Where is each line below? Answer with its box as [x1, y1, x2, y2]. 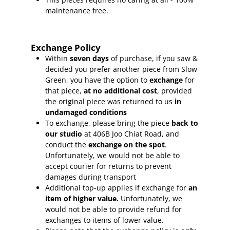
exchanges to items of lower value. [45, 215, 166, 225]
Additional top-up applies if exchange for [45, 183, 187, 193]
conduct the [45, 140, 87, 150]
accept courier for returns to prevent [45, 161, 172, 171]
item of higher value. [45, 194, 119, 204]
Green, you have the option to [45, 75, 148, 85]
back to [171, 118, 199, 128]
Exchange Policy [30, 42, 101, 54]
